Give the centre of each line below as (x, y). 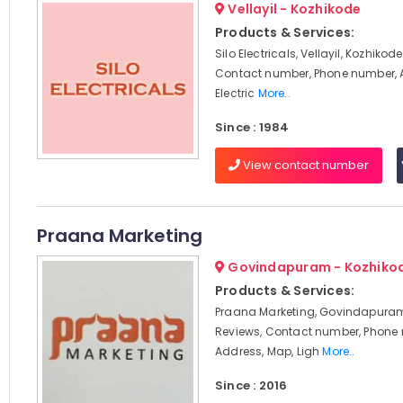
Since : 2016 (251, 385)
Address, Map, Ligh (269, 351)
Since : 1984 (252, 127)
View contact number (304, 165)
